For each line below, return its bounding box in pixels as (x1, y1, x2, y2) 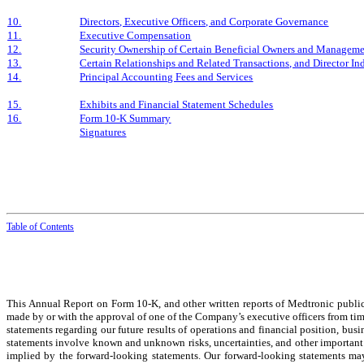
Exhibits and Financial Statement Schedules (80, 97, 274, 110)
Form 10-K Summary (80, 111, 171, 124)
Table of (6, 220, 40, 232)
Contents (40, 220, 74, 232)
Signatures (80, 125, 127, 138)
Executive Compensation (80, 28, 192, 41)
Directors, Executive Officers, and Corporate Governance (80, 15, 329, 28)
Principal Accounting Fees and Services (80, 70, 253, 83)
